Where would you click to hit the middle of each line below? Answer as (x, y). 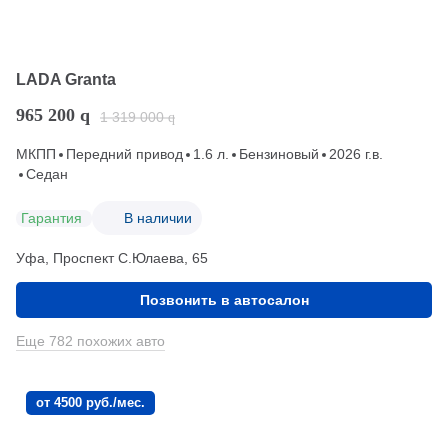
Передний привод (124, 154)
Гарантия (51, 217)
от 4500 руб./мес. (90, 403)
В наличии (158, 217)
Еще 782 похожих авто (90, 341)
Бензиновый (279, 154)
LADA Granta (66, 80)
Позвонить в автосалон (224, 300)
